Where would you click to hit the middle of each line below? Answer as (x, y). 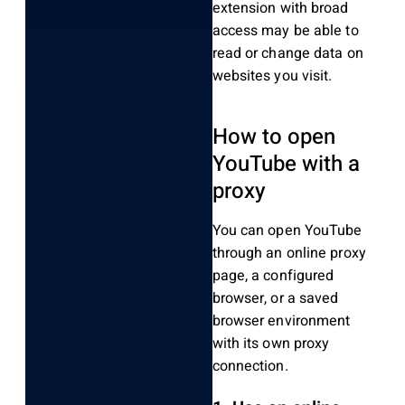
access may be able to (285, 30)
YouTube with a (286, 164)
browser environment (281, 320)
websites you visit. (272, 75)
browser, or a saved (275, 298)
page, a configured (273, 275)
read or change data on (287, 53)
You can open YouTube (287, 230)
